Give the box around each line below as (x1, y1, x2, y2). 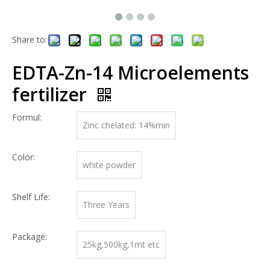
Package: (12, 230, 47, 242)
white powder (83, 159, 136, 171)
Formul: (12, 111, 42, 123)
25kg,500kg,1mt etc (83, 238, 160, 250)
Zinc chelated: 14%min (83, 119, 170, 131)
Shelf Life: (12, 190, 50, 202)
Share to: (12, 33, 47, 45)
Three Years (83, 198, 130, 210)
